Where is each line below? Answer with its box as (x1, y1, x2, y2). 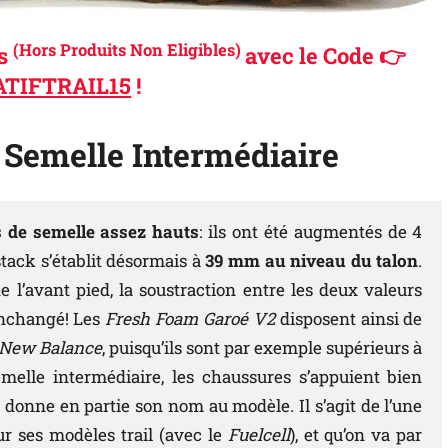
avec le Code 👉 (244, 41, 406, 71)
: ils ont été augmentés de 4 (199, 220, 423, 244)
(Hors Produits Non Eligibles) (12, 38, 241, 60)
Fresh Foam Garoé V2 (105, 307, 275, 331)
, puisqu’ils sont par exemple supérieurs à (102, 336, 423, 360)
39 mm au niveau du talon (205, 249, 419, 273)
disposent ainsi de (274, 307, 423, 331)
